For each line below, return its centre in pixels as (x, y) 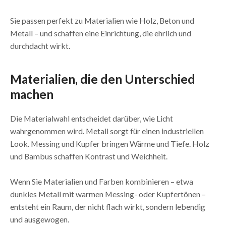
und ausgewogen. (40, 219)
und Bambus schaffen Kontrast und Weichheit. (89, 156)
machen (32, 94)
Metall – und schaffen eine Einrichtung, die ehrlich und (100, 33)
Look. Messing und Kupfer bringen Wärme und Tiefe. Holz (109, 143)
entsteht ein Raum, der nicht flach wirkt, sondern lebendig (107, 206)
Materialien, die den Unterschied (102, 79)
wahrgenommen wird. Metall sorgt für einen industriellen (107, 131)
